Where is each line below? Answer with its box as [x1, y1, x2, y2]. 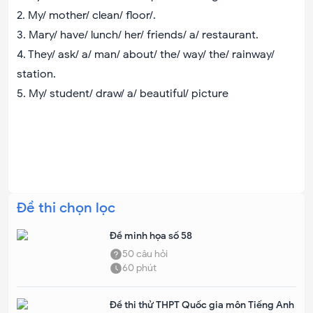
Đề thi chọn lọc [17, 199, 115, 217]
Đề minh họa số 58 [110, 230, 193, 242]
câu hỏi [134, 248, 168, 260]
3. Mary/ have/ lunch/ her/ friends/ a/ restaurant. [17, 28, 259, 42]
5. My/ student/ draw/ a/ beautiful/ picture [17, 87, 228, 101]
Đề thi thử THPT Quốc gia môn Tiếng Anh [110, 299, 295, 311]
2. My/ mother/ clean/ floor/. [17, 8, 156, 22]
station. [17, 67, 56, 81]
